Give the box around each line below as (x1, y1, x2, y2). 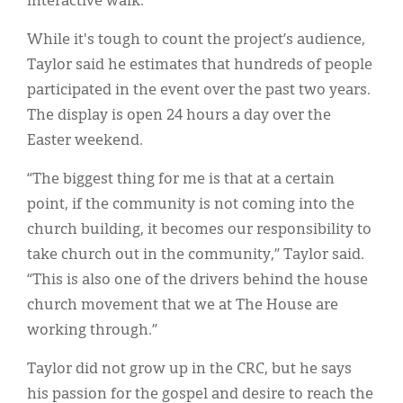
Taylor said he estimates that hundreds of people (27, 58, 372, 73)
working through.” (27, 323, 161, 338)
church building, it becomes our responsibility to (27, 222, 372, 237)
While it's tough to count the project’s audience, (27, 32, 365, 48)
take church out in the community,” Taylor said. (27, 247, 364, 263)
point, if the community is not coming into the (27, 197, 354, 212)
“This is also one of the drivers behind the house (27, 273, 368, 288)
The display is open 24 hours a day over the (27, 108, 331, 123)
